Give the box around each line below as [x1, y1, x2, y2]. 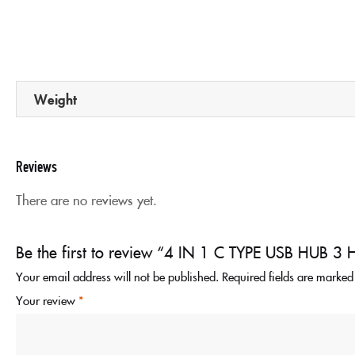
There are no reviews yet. [16, 190, 157, 210]
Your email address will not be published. [16, 268, 219, 285]
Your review [16, 292, 78, 309]
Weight [34, 89, 77, 108]
